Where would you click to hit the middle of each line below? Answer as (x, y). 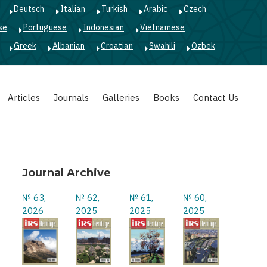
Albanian (69, 46)
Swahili (162, 46)
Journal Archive (66, 173)
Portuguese (45, 27)
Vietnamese (162, 27)
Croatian (117, 46)
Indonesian (103, 27)
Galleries (121, 97)
